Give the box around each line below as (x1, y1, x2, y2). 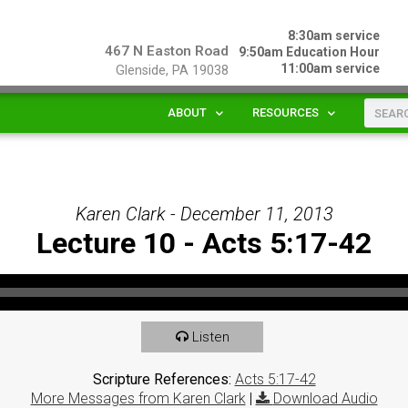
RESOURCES (252, 106, 319, 119)
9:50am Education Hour (239, 45, 381, 59)
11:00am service (280, 61, 381, 76)
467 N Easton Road (104, 43, 229, 59)
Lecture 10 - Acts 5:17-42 (36, 225, 372, 260)
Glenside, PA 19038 (115, 63, 229, 78)
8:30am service (288, 28, 381, 43)
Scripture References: (92, 370, 231, 388)
